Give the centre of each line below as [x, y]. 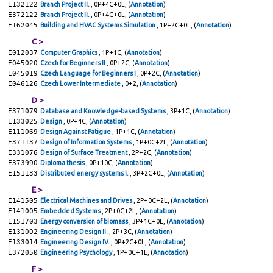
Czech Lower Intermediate [81, 83]
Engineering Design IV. [76, 242]
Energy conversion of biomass [85, 221]
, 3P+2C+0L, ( [150, 173]
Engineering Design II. [75, 232]
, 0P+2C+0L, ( [131, 242]
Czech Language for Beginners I [89, 73]
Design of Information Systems [87, 142]
